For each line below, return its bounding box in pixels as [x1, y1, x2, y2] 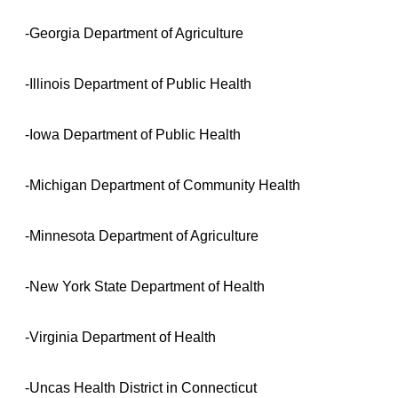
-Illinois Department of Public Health [25, 76, 251, 92]
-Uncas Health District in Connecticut [25, 379, 257, 395]
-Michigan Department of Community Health [25, 177, 300, 193]
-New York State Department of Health [25, 278, 265, 294]
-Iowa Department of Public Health [25, 126, 241, 142]
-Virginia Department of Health [25, 329, 216, 345]
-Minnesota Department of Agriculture [25, 227, 259, 243]
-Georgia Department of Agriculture [25, 25, 243, 41]
